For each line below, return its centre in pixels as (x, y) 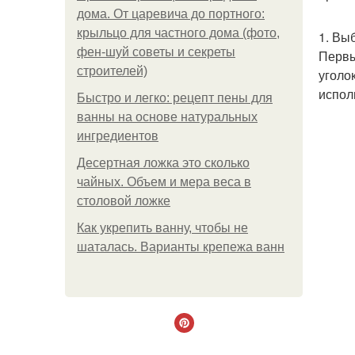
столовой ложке (124, 201)
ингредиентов (118, 136)
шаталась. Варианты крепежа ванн (181, 247)
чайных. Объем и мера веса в (164, 182)
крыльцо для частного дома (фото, (178, 33)
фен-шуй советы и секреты (156, 52)
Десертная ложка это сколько (163, 163)
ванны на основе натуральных (167, 117)
